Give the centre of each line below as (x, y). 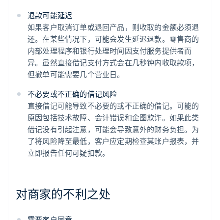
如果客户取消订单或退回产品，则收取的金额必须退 (113, 27)
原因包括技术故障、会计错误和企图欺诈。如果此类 (113, 118)
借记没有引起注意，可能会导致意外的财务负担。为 (113, 129)
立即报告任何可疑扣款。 (69, 153)
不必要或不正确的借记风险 (72, 94)
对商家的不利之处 (63, 194)
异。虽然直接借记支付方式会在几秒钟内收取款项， (113, 63)
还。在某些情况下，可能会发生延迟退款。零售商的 (113, 39)
